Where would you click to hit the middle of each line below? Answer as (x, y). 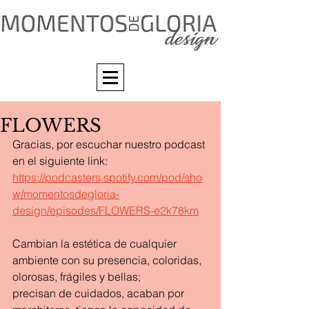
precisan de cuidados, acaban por (100, 293)
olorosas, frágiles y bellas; (77, 277)
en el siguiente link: (61, 161)
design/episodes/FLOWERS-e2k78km (106, 210)
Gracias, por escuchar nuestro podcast (110, 144)
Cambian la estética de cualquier (96, 243)
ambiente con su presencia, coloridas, (108, 260)
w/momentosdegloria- (66, 194)
